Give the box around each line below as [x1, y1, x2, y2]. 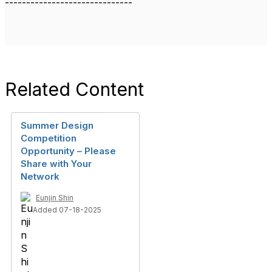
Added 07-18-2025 [33, 205, 101, 214]
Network [21, 170, 59, 182]
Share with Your [21, 157, 92, 169]
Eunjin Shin [36, 192, 73, 202]
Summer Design [21, 119, 93, 131]
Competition [21, 132, 76, 144]
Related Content [5, 78, 144, 100]
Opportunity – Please [21, 144, 116, 157]
